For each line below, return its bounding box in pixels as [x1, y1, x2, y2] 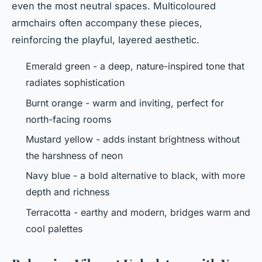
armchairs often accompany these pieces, [12, 17, 202, 29]
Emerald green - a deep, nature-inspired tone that [26, 60, 244, 73]
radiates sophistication [26, 77, 125, 89]
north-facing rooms [26, 113, 111, 125]
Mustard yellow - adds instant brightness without [26, 133, 240, 146]
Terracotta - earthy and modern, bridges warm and [26, 206, 250, 218]
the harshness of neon [26, 150, 123, 162]
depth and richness [26, 186, 109, 198]
